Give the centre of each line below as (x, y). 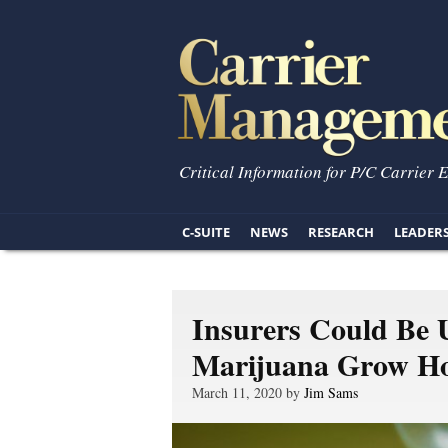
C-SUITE (206, 232)
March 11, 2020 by (248, 392)
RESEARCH (341, 232)
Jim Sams (331, 392)
